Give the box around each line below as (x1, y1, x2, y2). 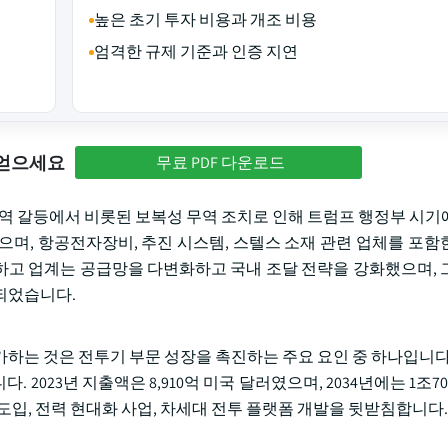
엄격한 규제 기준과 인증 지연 (93, 41, 298, 62)
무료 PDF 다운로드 (156, 151, 285, 173)
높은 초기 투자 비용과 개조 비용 (93, 9, 317, 30)
